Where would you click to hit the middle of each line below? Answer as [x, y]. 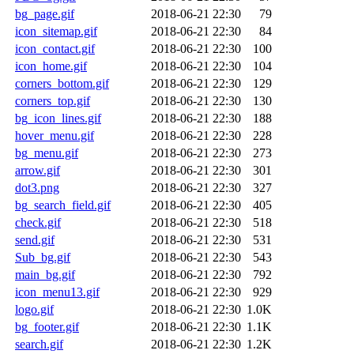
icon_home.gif [51, 66]
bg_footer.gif [47, 326]
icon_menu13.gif [57, 292]
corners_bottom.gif [62, 83]
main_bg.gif [45, 274]
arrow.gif [38, 170]
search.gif [39, 344]
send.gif [35, 239]
